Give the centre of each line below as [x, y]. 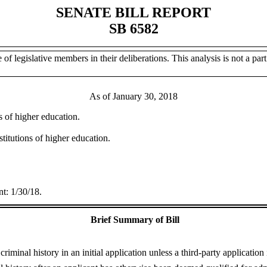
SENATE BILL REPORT [133, 13]
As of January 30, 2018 [133, 96]
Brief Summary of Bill [135, 220]
